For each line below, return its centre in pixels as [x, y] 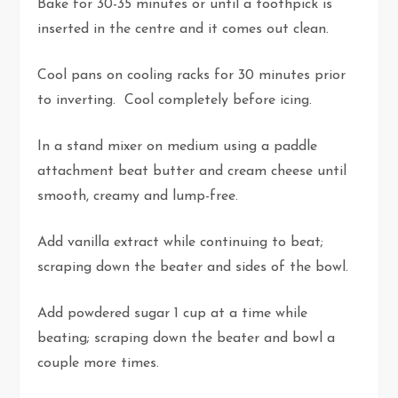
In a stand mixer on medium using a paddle [178, 147]
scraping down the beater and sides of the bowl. [193, 268]
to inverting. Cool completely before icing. [175, 101]
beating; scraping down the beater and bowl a [187, 339]
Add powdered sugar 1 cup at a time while [173, 314]
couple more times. [99, 364]
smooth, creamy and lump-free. [140, 197]
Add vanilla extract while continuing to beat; [181, 243]
